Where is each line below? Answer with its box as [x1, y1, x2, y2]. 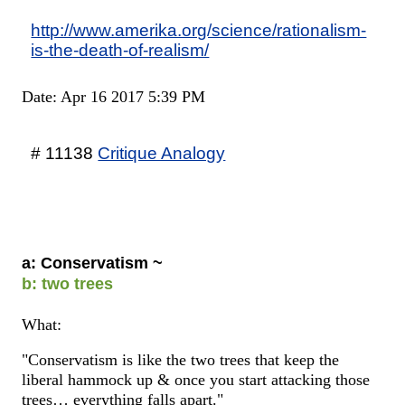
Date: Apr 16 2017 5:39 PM [22, 87, 206, 106]
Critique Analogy [98, 142, 226, 163]
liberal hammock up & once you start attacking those [22, 371, 371, 390]
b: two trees [22, 274, 114, 293]
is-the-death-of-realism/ [31, 39, 210, 60]
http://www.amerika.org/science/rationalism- [31, 19, 367, 40]
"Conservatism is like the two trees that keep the [22, 351, 340, 370]
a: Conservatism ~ [22, 253, 164, 272]
